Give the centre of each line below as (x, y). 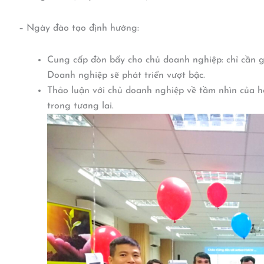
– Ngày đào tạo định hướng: (79, 29)
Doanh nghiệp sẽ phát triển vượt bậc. (126, 76)
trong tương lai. (80, 106)
